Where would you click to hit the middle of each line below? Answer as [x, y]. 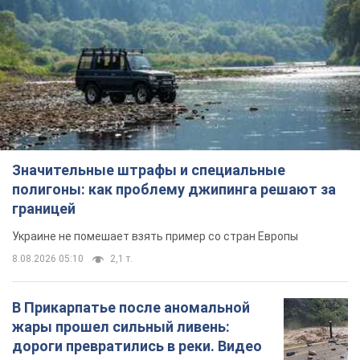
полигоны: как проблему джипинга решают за [174, 190]
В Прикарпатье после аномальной [131, 308]
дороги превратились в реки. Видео [137, 346]
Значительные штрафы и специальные [149, 170]
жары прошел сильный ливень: [121, 327]
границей [44, 209]
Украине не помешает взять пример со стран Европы [155, 237]
